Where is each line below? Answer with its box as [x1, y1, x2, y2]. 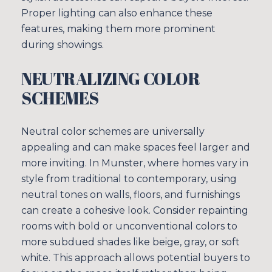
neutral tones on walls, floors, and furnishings [21, 189, 240, 201]
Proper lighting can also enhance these [21, 7, 212, 19]
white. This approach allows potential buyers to [21, 252, 250, 264]
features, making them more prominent [21, 22, 216, 35]
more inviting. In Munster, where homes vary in [21, 157, 248, 169]
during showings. [21, 38, 104, 50]
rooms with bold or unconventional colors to [21, 220, 237, 233]
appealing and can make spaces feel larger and [21, 141, 250, 154]
